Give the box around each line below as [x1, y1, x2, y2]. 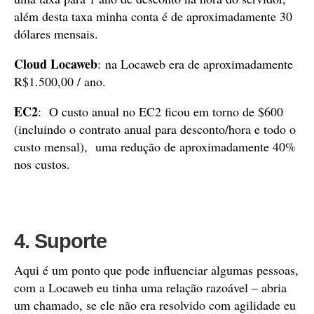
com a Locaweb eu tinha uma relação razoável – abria [14, 279, 287, 296]
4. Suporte [14, 230, 107, 252]
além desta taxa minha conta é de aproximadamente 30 [14, 8, 292, 25]
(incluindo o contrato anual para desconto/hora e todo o [14, 121, 296, 137]
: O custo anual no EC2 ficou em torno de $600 [38, 103, 283, 120]
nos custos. [14, 156, 70, 172]
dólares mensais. [14, 25, 98, 42]
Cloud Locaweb [14, 55, 97, 73]
